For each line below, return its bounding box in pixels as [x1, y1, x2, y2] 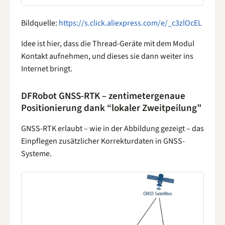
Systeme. [21, 148, 52, 160]
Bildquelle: [21, 17, 59, 29]
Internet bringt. [21, 63, 72, 74]
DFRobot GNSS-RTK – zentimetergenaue [21, 89, 185, 103]
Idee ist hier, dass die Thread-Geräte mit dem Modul [21, 38, 194, 49]
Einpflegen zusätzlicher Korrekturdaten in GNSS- [21, 136, 185, 147]
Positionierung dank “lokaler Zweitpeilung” [21, 101, 201, 116]
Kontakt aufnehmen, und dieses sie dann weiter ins [21, 50, 193, 62]
